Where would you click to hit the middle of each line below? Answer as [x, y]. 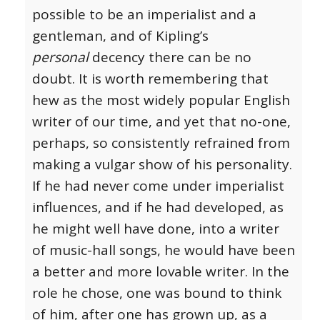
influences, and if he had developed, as [158, 207]
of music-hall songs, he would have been [164, 250]
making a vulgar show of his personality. [162, 165]
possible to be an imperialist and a [144, 15]
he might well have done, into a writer [156, 229]
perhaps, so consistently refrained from [161, 143]
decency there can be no [170, 57]
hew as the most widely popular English [161, 100]
